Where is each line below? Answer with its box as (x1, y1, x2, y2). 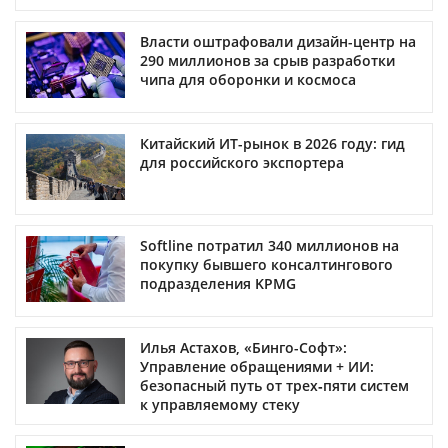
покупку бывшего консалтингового (140, 254, 393, 274)
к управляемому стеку (140, 394, 300, 414)
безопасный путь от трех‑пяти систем (140, 375, 409, 395)
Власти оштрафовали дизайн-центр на (140, 31, 416, 51)
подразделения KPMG (140, 273, 296, 293)
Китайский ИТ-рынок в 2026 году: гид (140, 133, 405, 153)
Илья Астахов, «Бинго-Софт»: (140, 337, 347, 357)
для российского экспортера (140, 152, 344, 172)
